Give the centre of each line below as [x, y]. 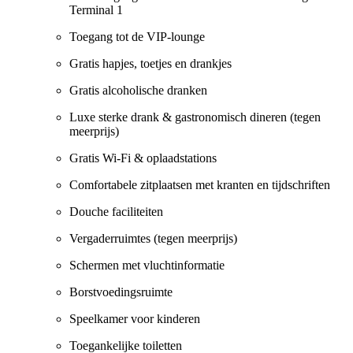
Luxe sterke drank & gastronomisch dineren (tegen [195, 117]
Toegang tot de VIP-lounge [137, 37]
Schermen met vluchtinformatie [147, 266]
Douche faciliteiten [116, 212]
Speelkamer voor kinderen [135, 319]
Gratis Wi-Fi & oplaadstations [143, 158]
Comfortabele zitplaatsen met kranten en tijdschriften [200, 185]
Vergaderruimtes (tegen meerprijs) [153, 239]
